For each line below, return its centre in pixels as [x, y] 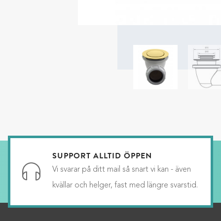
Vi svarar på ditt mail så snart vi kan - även [121, 169]
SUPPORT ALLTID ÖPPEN [102, 156]
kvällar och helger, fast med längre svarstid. [125, 185]
